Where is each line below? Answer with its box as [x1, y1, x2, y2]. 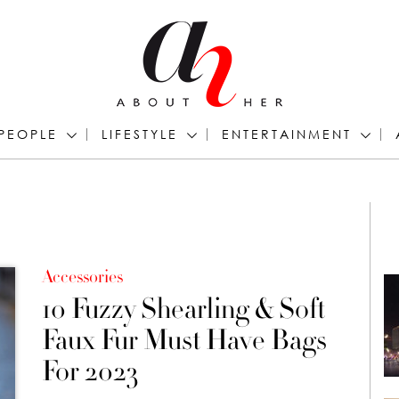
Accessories [41, 265, 123, 289]
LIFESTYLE [102, 126, 178, 142]
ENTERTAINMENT [222, 126, 352, 142]
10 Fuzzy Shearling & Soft [41, 290, 325, 328]
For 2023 [41, 353, 138, 390]
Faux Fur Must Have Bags [41, 322, 327, 359]
